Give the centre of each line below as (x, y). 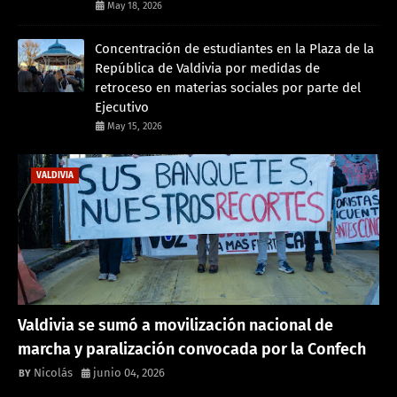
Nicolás (53, 373)
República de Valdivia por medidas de (207, 69)
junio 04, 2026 (129, 373)
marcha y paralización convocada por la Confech (192, 350)
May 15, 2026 (135, 127)
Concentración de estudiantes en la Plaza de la (234, 49)
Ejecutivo (122, 108)
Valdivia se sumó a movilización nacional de (175, 326)
